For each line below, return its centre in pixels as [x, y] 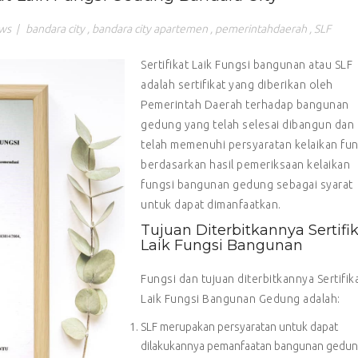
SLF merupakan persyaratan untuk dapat [239, 326]
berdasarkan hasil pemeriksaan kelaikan [245, 164]
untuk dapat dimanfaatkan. [211, 204]
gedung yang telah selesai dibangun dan [247, 124]
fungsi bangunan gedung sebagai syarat [247, 184]
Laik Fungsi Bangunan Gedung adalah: [241, 298]
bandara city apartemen [150, 28]
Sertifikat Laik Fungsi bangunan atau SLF [247, 64]
